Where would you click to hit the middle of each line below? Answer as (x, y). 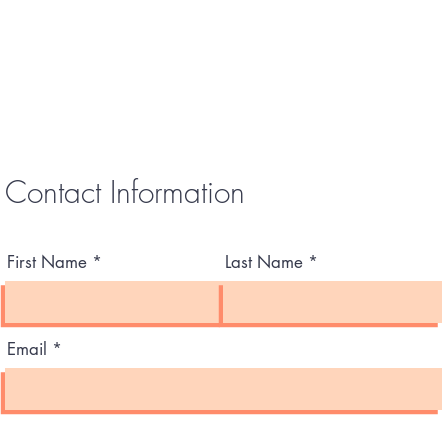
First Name (47, 262)
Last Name (264, 262)
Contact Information (125, 192)
